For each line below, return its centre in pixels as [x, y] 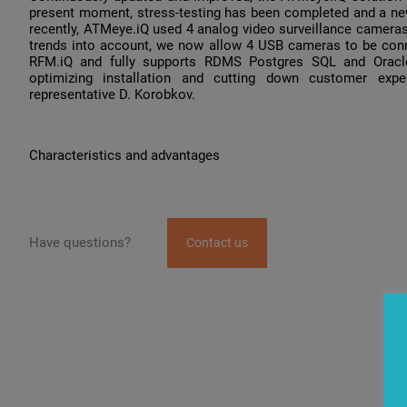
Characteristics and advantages [124, 155]
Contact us [217, 242]
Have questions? [80, 243]
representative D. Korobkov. [112, 95]
